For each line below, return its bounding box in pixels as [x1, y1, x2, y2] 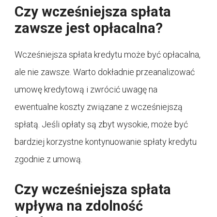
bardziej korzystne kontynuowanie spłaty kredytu [15, 136, 197, 147]
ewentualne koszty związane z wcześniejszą [15, 101, 183, 112]
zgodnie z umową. [15, 154, 82, 164]
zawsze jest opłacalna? [15, 19, 163, 36]
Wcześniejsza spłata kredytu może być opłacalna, [15, 49, 201, 60]
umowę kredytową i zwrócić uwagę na [15, 84, 157, 94]
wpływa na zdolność [15, 197, 143, 214]
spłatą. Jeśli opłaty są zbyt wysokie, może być [15, 119, 188, 129]
